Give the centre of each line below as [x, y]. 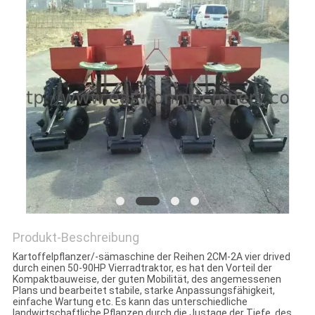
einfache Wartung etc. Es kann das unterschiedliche [130, 302]
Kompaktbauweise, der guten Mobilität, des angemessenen [147, 279]
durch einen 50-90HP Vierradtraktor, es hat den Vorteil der [142, 268]
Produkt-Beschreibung [76, 238]
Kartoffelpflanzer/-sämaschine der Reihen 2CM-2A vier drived [151, 257]
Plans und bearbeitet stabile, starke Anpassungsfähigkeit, [143, 291]
